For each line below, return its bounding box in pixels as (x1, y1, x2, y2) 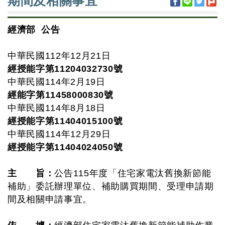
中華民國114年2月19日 (8, 77, 105, 87)
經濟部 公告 (8, 25, 60, 35)
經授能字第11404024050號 (8, 142, 123, 152)
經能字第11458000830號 (8, 90, 114, 100)
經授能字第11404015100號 (8, 116, 123, 126)
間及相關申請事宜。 (8, 194, 92, 204)
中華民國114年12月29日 (8, 129, 111, 139)
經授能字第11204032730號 (8, 64, 123, 74)
